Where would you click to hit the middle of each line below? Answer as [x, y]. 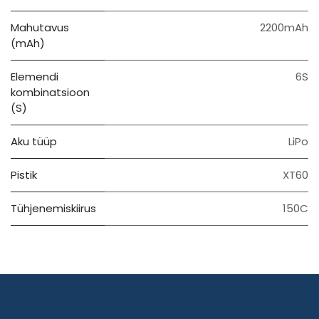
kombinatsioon [50, 93]
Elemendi [35, 77]
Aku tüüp [34, 142]
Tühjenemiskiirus [53, 209]
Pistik [24, 175]
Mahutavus [40, 28]
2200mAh [284, 28]
